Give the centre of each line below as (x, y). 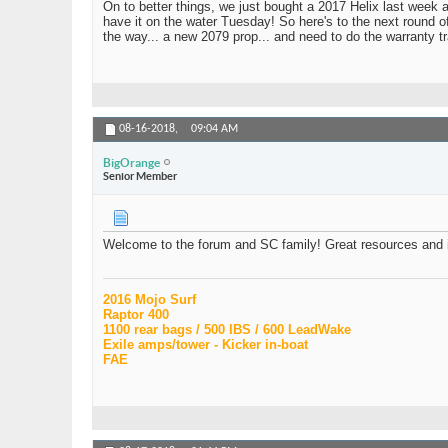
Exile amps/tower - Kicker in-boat (205, 345)
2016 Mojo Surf (149, 300)
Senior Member (140, 175)
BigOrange (131, 162)
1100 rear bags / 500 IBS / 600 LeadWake (227, 330)
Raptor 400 (136, 315)
